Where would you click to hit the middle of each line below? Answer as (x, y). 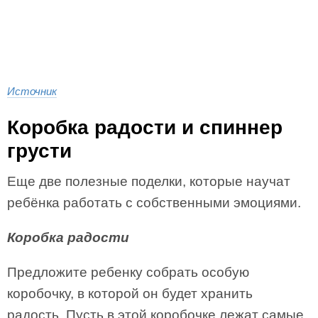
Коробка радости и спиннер (145, 127)
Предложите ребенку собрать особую (128, 272)
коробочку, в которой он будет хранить (130, 294)
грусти (39, 151)
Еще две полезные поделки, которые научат (149, 181)
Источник (32, 91)
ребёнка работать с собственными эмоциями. (154, 203)
